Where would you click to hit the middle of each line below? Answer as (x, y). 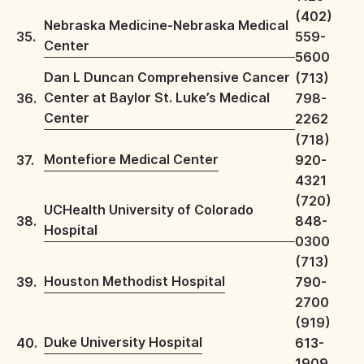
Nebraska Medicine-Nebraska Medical (166, 25)
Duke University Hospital (123, 342)
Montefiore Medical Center (131, 159)
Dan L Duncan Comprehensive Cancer (167, 77)
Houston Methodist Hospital (134, 281)
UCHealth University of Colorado (149, 210)
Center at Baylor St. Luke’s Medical (157, 97)
